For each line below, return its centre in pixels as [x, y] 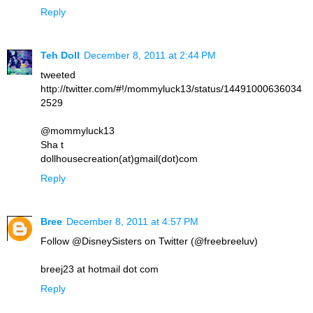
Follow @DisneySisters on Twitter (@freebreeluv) [149, 241]
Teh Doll [60, 55]
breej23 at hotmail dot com [100, 269]
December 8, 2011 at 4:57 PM [132, 221]
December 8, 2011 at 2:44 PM [150, 55]
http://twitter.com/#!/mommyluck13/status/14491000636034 [171, 88]
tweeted [58, 74]
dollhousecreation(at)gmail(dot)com [119, 158]
